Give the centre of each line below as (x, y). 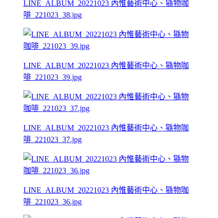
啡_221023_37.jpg (53, 139)
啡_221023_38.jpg (53, 15)
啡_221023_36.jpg (53, 201)
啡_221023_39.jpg (53, 77)
